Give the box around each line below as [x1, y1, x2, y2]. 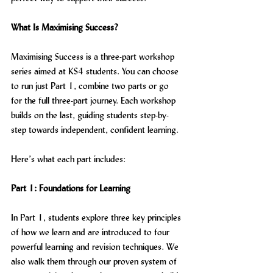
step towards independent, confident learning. [11, 124, 179, 135]
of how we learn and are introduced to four [11, 226, 172, 238]
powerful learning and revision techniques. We [11, 241, 181, 252]
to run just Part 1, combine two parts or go [11, 80, 171, 91]
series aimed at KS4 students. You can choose [11, 65, 181, 77]
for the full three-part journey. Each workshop [11, 94, 178, 106]
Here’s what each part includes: [11, 153, 126, 165]
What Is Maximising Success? [11, 21, 118, 33]
